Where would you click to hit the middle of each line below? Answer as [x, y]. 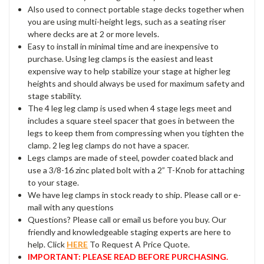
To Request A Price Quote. [139, 245]
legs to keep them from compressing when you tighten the [136, 133]
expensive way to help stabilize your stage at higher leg [129, 71]
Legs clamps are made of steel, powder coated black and [131, 158]
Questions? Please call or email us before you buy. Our [127, 220]
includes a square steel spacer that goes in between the [131, 121]
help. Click [47, 245]
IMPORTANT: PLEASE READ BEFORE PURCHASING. [128, 257]
